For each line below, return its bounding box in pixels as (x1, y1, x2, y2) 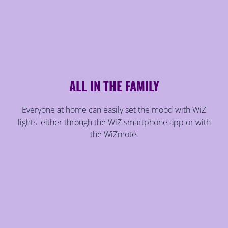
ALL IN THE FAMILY (69, 76, 159, 95)
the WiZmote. (90, 129, 138, 140)
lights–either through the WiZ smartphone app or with (17, 117, 211, 128)
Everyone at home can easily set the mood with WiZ (22, 104, 206, 116)
